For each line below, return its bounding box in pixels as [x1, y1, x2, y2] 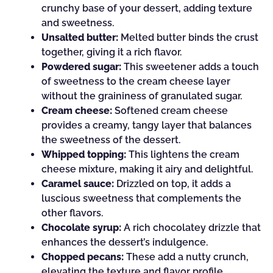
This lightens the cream [126, 149, 239, 160]
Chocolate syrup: [41, 222, 121, 233]
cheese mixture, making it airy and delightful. [41, 163, 253, 175]
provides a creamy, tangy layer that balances [41, 119, 252, 131]
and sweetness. [41, 17, 114, 29]
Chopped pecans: [41, 251, 124, 263]
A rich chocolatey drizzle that [121, 222, 261, 233]
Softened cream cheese [112, 105, 228, 116]
